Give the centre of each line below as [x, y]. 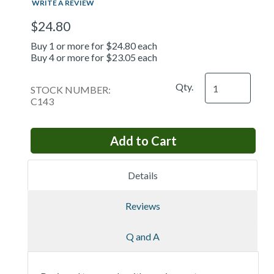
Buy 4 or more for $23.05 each [94, 57]
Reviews [143, 206]
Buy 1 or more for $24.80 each [94, 46]
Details [143, 175]
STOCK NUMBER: [71, 90]
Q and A [143, 236]
